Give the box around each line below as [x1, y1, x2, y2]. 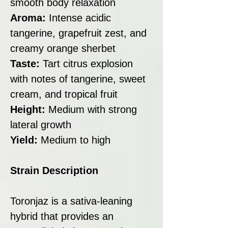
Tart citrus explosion [43, 58, 133, 69]
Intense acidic [49, 12, 111, 23]
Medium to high [41, 134, 110, 146]
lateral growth [10, 119, 71, 130]
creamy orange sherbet [10, 42, 116, 54]
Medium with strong [45, 103, 137, 115]
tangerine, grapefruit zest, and [10, 27, 147, 39]
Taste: [10, 58, 43, 69]
